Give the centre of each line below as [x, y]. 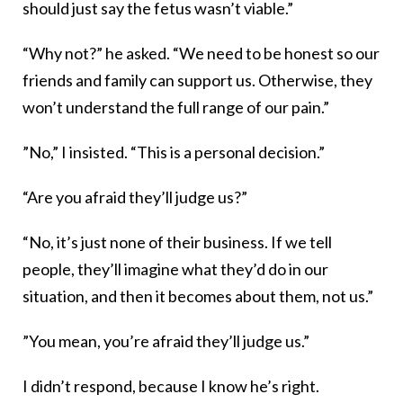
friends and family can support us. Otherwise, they [197, 81]
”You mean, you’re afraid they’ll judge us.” [166, 341]
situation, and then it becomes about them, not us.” [198, 296]
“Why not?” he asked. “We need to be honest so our [201, 54]
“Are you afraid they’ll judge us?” [135, 197]
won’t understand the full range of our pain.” [176, 107]
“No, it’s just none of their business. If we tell [177, 242]
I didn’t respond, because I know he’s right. [171, 386]
